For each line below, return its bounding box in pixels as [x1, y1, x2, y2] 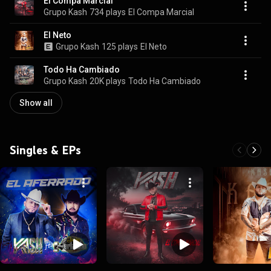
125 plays [102, 41, 138, 51]
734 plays [90, 7, 126, 17]
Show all [19, 98, 53, 108]
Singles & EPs [10, 143, 81, 157]
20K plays [90, 76, 126, 86]
